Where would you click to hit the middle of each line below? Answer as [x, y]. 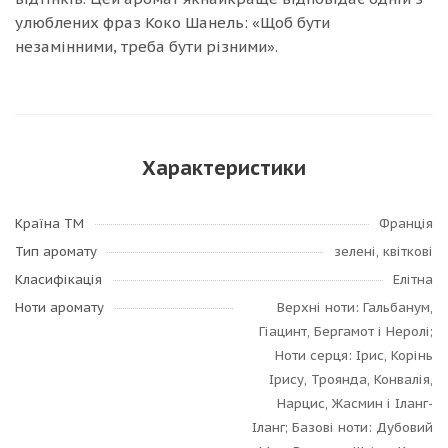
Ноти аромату [59, 307]
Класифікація [58, 279]
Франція [406, 223]
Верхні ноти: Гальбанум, [355, 307]
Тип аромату [56, 251]
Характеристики [224, 168]
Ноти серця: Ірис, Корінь [354, 355]
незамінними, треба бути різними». [146, 46]
